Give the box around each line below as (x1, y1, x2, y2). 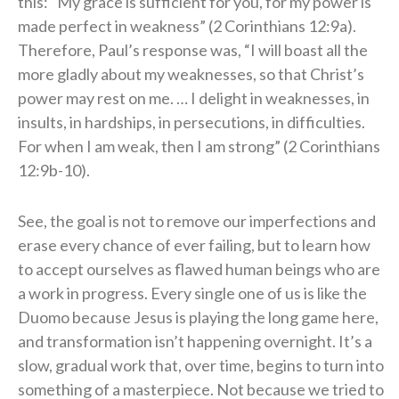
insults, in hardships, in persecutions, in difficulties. (18, 111, 365, 132)
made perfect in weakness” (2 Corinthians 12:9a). (18, 15, 356, 36)
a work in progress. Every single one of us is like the (18, 282, 367, 303)
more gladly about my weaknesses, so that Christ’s (18, 63, 364, 84)
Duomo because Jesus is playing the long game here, (18, 306, 379, 327)
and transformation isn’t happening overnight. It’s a (18, 330, 372, 351)
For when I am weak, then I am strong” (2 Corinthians (18, 135, 380, 156)
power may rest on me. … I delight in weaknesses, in (18, 87, 370, 108)
